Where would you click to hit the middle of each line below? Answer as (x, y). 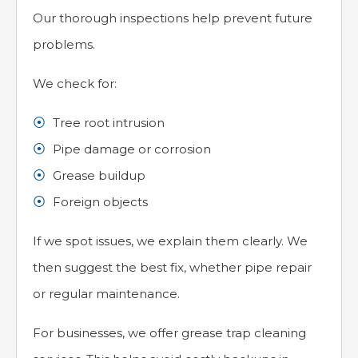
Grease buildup (99, 176)
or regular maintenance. (106, 294)
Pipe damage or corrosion (132, 149)
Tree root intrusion (109, 123)
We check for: (75, 84)
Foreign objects (100, 202)
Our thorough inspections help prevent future (173, 18)
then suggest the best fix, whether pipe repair (172, 268)
